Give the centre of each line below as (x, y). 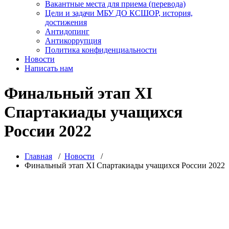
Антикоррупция (73, 40)
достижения (66, 22)
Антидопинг (67, 31)
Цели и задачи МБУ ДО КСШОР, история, (119, 13)
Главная (38, 156)
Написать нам (49, 68)
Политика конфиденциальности (101, 50)
